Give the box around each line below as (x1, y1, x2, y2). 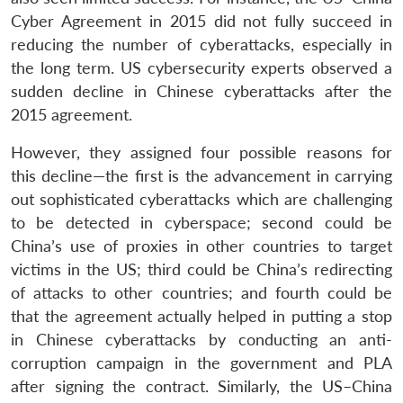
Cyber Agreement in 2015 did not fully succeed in (11, 11, 392, 31)
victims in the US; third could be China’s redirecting (11, 259, 392, 279)
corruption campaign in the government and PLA (11, 353, 392, 372)
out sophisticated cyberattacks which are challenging (11, 189, 392, 209)
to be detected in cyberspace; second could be (11, 212, 392, 232)
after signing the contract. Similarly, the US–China (11, 376, 392, 396)
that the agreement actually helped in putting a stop (11, 306, 392, 326)
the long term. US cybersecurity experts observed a (11, 58, 392, 77)
